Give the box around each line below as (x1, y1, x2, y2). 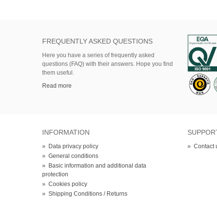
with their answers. (86, 60, 135, 67)
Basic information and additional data (48, 162, 146, 169)
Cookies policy (48, 180, 87, 187)
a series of (82, 51, 109, 59)
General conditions (48, 152, 98, 159)
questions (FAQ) (42, 60, 84, 67)
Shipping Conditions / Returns (48, 190, 127, 197)
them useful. (42, 69, 92, 76)
